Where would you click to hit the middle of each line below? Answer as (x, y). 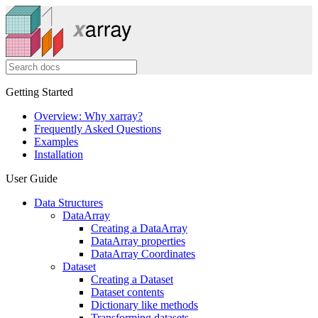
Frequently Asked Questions (98, 129)
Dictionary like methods (144, 305)
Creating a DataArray (139, 228)
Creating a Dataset (132, 279)
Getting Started (39, 92)
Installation (59, 154)
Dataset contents (127, 292)
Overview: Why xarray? (88, 116)
